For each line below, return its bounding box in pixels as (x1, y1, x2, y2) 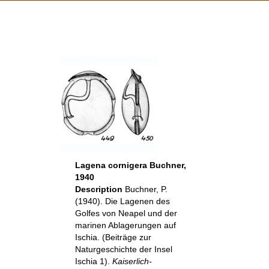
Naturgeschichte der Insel (74, 244, 172, 254)
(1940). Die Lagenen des (74, 196, 170, 206)
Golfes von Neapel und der (74, 208, 177, 218)
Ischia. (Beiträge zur (74, 232, 151, 242)
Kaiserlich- (112, 256, 152, 266)
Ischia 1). (74, 256, 112, 266)
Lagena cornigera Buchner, (74, 160, 186, 170)
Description (74, 184, 125, 194)
